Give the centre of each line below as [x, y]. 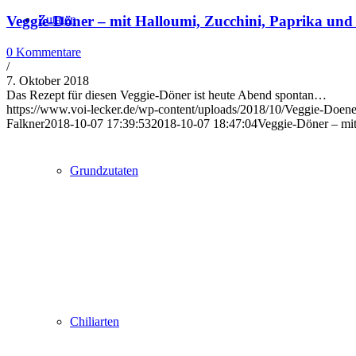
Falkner [25, 123]
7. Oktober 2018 [48, 80]
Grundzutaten [104, 170]
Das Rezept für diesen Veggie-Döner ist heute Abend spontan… [166, 95]
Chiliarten [95, 321]
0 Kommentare [44, 52]
